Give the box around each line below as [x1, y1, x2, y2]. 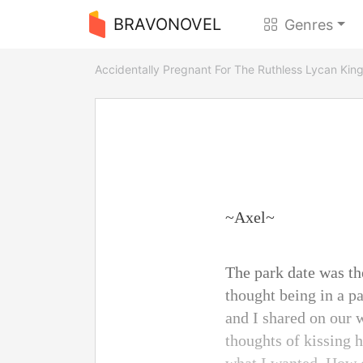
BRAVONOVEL [113, 15, 221, 34]
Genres [284, 15, 334, 33]
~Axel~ [225, 208, 275, 226]
